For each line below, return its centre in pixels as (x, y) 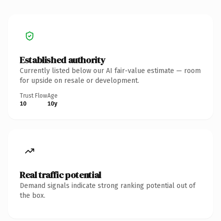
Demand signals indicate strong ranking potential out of (108, 185)
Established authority (63, 60)
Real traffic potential (60, 175)
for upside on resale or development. (79, 80)
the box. (33, 195)
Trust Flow (34, 95)
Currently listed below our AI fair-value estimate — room (110, 71)
